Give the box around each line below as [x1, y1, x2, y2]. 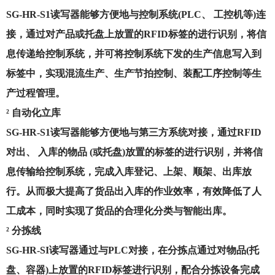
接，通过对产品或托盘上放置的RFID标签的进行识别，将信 [6, 29, 266, 39]
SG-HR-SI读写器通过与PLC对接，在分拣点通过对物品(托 [6, 245, 259, 255]
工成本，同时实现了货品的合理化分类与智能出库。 [6, 206, 232, 216]
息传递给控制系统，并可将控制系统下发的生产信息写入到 [6, 48, 261, 59]
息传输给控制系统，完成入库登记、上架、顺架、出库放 [6, 166, 252, 177]
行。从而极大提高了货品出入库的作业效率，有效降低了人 [6, 186, 261, 196]
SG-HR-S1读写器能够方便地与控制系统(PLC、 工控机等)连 [6, 9, 266, 20]
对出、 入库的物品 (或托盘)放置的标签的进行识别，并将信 [6, 147, 263, 157]
